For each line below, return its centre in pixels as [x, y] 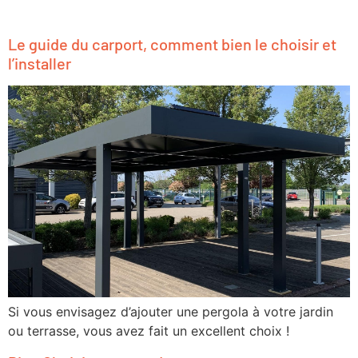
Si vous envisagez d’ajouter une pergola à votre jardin [171, 312]
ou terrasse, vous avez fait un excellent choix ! [149, 331]
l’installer [40, 63]
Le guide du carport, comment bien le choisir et [172, 44]
